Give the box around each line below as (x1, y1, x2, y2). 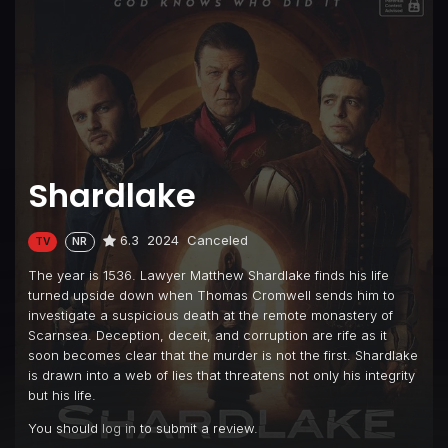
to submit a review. (136, 419, 258, 436)
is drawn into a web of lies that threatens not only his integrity (28, 366, 415, 383)
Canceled (186, 232, 248, 249)
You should (28, 419, 102, 436)
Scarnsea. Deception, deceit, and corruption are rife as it (28, 326, 387, 343)
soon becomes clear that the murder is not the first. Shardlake (28, 346, 418, 363)
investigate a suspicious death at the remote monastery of (28, 306, 393, 323)
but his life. (28, 386, 96, 403)
